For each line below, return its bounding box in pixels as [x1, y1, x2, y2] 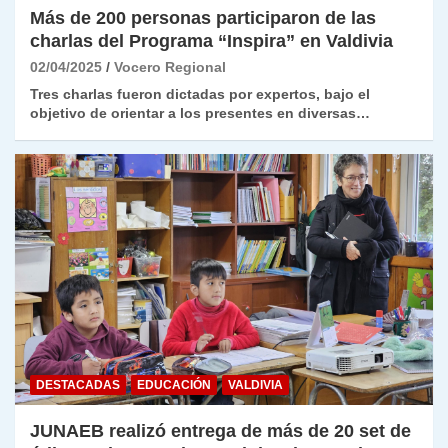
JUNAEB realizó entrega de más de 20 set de [30, 421, 411, 442]
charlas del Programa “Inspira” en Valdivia [30, 31, 393, 52]
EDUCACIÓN [137, 378, 211, 393]
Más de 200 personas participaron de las [30, 8, 376, 29]
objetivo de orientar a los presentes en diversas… [30, 105, 370, 122]
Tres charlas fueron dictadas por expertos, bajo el [30, 86, 370, 103]
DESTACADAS [36, 378, 120, 393]
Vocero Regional [114, 59, 226, 76]
